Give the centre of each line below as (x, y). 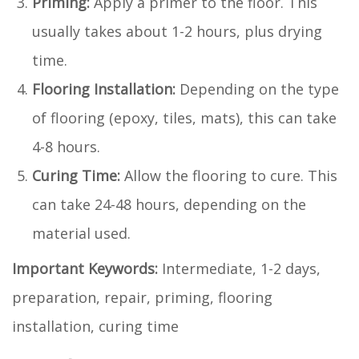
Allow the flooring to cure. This (229, 175)
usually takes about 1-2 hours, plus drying (177, 31)
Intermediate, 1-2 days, (239, 268)
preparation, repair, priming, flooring (142, 297)
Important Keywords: (85, 268)
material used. (81, 233)
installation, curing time (95, 326)
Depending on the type (257, 89)
